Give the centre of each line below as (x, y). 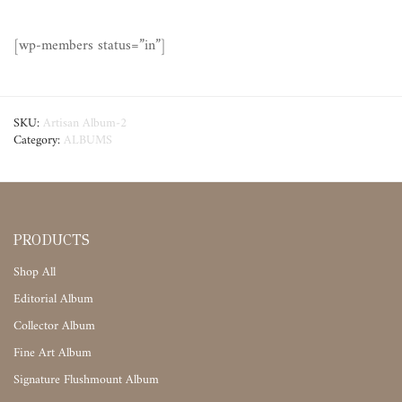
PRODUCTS (52, 240)
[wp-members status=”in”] (90, 46)
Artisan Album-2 (85, 124)
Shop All (35, 273)
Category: (39, 141)
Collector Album (54, 327)
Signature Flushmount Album (86, 380)
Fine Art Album (52, 354)
